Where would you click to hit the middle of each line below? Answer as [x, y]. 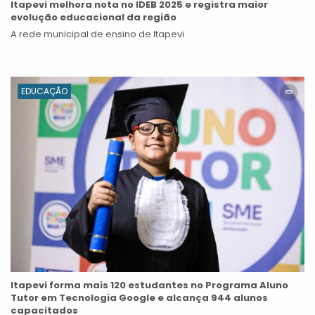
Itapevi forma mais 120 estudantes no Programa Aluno [149, 285]
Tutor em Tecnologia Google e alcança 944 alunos [139, 298]
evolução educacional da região [94, 17]
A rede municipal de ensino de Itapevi [97, 34]
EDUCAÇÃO [44, 91]
